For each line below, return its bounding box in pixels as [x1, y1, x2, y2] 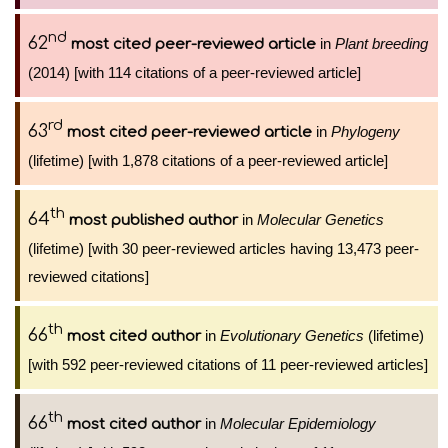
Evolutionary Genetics [220, 327, 364, 344]
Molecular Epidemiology [220, 415, 376, 432]
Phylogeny [331, 123, 400, 140]
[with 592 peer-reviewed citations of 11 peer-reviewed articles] [28, 356, 428, 373]
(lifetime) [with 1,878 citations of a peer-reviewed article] [28, 152, 388, 169]
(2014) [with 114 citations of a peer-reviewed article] [28, 64, 361, 81]
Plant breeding [335, 35, 428, 52]
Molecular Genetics [257, 211, 384, 228]
